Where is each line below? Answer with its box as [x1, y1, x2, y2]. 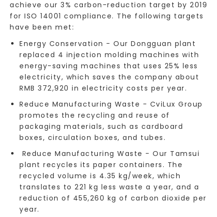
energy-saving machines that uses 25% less [19, 61, 198, 71]
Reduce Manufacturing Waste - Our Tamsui [19, 149, 200, 159]
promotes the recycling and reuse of [19, 110, 170, 121]
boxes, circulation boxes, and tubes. [19, 133, 166, 143]
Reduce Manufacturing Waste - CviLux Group [19, 99, 203, 109]
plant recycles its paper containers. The [19, 160, 183, 170]
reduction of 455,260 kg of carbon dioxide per [19, 193, 207, 203]
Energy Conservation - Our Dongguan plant [19, 39, 196, 49]
